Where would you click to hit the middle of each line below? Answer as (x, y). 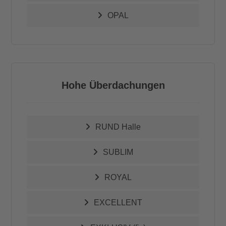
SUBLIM (118, 152)
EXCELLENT (118, 203)
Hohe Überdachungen (113, 85)
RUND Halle (118, 127)
